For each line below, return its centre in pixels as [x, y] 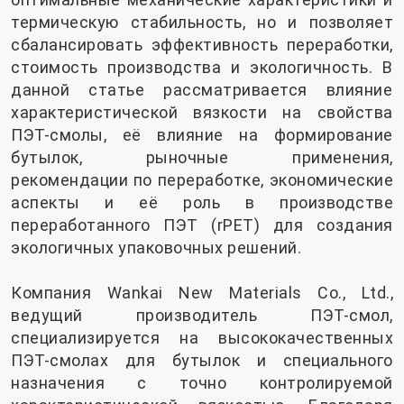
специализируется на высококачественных [202, 338]
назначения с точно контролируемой [202, 383]
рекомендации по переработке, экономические [202, 180]
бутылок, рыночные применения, [202, 158]
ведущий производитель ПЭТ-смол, [202, 316]
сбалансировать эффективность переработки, [202, 45]
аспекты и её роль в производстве [202, 203]
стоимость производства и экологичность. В [202, 68]
